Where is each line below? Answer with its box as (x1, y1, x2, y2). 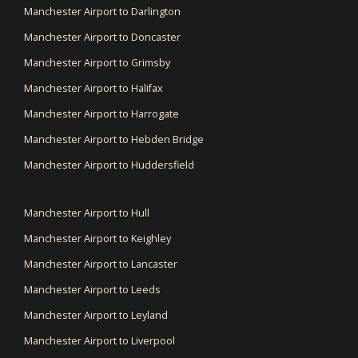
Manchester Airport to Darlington (24, 5, 181, 19)
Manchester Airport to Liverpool (24, 334, 175, 348)
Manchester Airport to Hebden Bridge (24, 133, 204, 147)
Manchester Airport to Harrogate (24, 107, 179, 121)
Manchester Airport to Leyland (24, 308, 168, 323)
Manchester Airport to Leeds (24, 283, 161, 297)
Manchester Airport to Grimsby (24, 56, 170, 70)
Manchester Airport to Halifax (24, 82, 163, 96)
